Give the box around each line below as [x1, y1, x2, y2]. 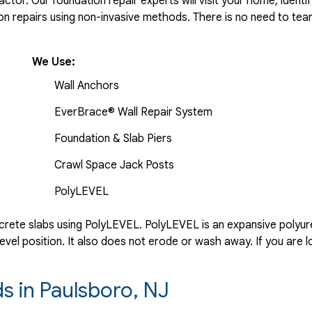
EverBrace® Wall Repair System [54, 104, 212, 119]
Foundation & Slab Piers [54, 131, 172, 146]
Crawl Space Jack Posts [54, 157, 174, 172]
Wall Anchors [54, 78, 119, 93]
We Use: [32, 54, 78, 69]
